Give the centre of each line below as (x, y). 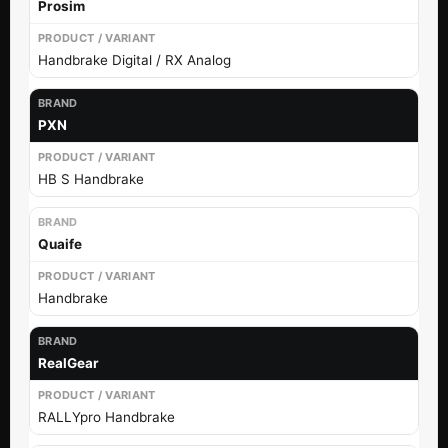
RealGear (68, 362)
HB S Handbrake (91, 178)
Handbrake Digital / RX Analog (134, 59)
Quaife (60, 243)
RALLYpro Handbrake (106, 416)
